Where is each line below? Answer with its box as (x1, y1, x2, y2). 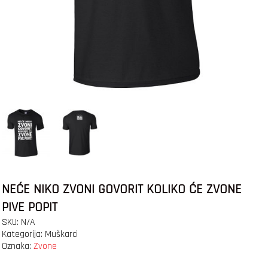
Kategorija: (1, 228, 45, 241)
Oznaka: (1, 240, 33, 253)
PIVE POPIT (1, 199, 57, 217)
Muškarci (44, 228, 78, 241)
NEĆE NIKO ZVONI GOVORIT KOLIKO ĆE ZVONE (1, 181, 242, 199)
